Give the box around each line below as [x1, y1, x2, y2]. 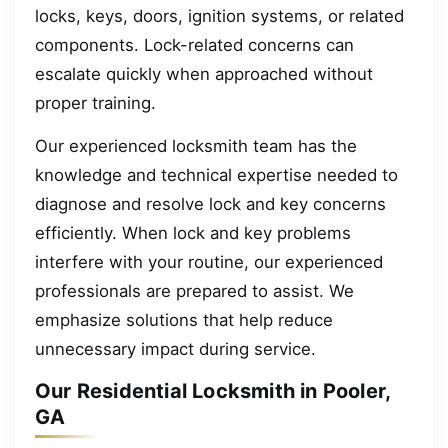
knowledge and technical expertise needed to [35, 165, 398, 186]
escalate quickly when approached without [35, 63, 373, 84]
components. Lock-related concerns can [35, 34, 354, 55]
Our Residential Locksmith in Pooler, [35, 379, 391, 404]
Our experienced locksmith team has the [35, 136, 357, 157]
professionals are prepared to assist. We [35, 281, 354, 302]
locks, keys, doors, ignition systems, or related [35, 5, 404, 26]
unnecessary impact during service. [35, 339, 316, 360]
